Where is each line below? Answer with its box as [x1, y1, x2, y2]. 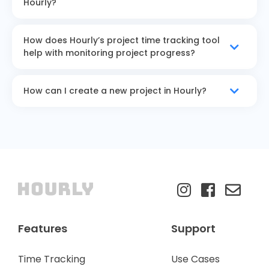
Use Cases [171, 252, 220, 267]
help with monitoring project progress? [23, 47, 195, 59]
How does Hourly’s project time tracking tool [23, 34, 220, 47]
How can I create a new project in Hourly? [23, 85, 207, 97]
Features [18, 221, 67, 237]
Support [171, 221, 216, 237]
